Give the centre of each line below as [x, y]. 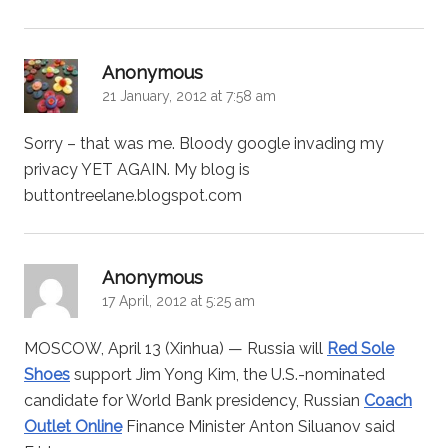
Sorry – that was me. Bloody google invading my [204, 143]
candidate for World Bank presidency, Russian [194, 400]
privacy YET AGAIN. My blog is [137, 169]
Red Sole [360, 348]
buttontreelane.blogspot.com [133, 195]
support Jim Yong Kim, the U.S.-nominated [227, 374]
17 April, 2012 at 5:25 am [178, 300]
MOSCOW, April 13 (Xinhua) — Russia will [175, 348]
